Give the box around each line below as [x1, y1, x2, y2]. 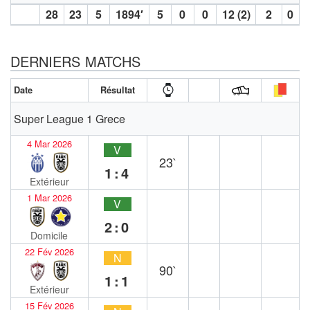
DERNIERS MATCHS [10, 51, 140, 71]
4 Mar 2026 [26, 136, 72, 150]
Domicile [30, 228, 69, 242]
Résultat [100, 83, 135, 96]
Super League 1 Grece [14, 110, 125, 127]
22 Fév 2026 [24, 244, 74, 258]
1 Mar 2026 [26, 190, 72, 204]
